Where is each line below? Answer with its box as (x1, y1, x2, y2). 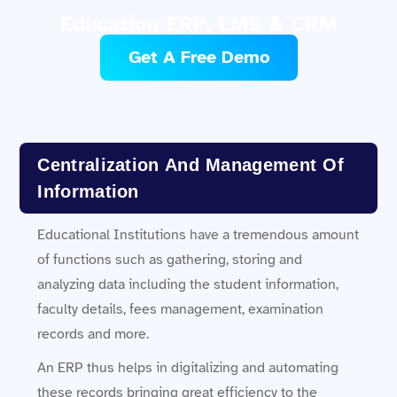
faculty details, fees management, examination (37, 300, 324, 318)
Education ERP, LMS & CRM (60, 10, 337, 37)
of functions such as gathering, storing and (37, 250, 303, 269)
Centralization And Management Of (37, 154, 345, 175)
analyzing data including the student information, (37, 275, 339, 293)
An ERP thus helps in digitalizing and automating (37, 358, 339, 377)
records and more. (37, 324, 150, 343)
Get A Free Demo (128, 45, 269, 68)
